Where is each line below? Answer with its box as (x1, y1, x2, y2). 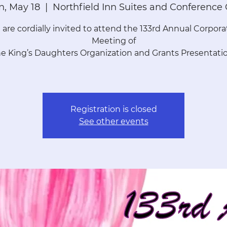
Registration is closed (70, 104, 157, 115)
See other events (79, 117, 148, 127)
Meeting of (91, 36, 136, 46)
